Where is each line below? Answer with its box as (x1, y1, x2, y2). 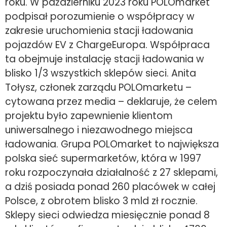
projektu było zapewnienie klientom (5, 108, 173, 123)
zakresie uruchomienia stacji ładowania (5, 23, 193, 37)
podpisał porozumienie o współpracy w (5, 9, 195, 23)
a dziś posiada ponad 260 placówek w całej (5, 179, 215, 194)
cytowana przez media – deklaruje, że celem (5, 94, 217, 108)
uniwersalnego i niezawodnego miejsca (5, 123, 193, 137)
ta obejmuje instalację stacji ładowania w (5, 52, 204, 66)
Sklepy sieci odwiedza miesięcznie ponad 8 (5, 208, 210, 222)
